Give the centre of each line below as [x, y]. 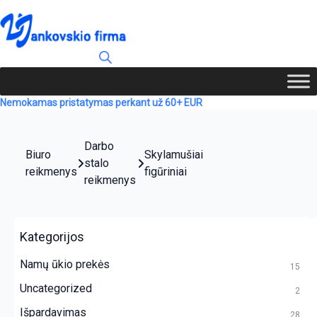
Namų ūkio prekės [65, 264]
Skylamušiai [173, 154]
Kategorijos [52, 236]
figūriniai [165, 171]
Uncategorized [56, 288]
